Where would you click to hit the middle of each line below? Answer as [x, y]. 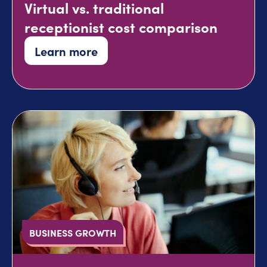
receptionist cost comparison [121, 27]
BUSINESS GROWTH [73, 232]
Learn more [66, 51]
